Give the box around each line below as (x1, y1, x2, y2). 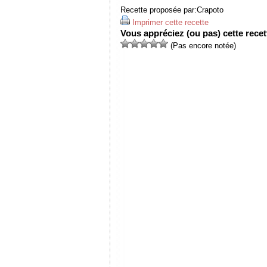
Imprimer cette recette (132, 18, 209, 27)
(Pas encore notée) (168, 41, 236, 50)
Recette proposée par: (120, 5, 197, 14)
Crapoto (197, 5, 223, 14)
